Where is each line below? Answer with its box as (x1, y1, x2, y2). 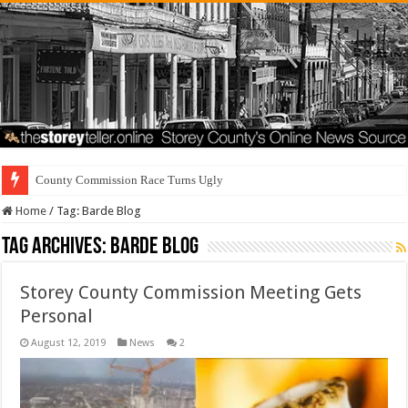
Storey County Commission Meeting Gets (20, 281, 362, 304)
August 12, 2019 (31, 337, 107, 350)
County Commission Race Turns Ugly (36, 173, 224, 188)
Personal (20, 305, 94, 328)
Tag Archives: (2, 235, 111, 260)
